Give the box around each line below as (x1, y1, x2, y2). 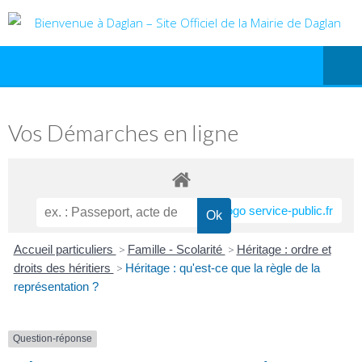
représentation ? (13, 280, 99, 294)
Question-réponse (13, 333, 92, 345)
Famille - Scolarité (127, 242, 225, 257)
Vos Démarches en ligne (8, 119, 238, 146)
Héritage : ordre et (236, 242, 331, 257)
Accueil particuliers (13, 242, 116, 257)
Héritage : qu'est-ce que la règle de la (124, 261, 320, 276)
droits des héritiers (13, 261, 114, 276)
